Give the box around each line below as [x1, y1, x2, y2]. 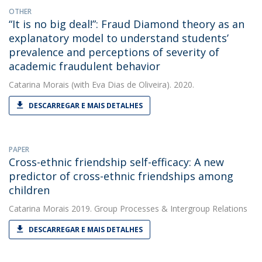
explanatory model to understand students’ [9, 31, 229, 45]
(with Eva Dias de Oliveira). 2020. [69, 79, 194, 90]
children [9, 183, 50, 197]
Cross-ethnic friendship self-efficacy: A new [9, 155, 224, 169]
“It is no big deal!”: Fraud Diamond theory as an [9, 17, 244, 31]
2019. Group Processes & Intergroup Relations [69, 203, 247, 214]
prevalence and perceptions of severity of [9, 45, 219, 59]
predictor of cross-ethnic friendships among [9, 169, 233, 183]
